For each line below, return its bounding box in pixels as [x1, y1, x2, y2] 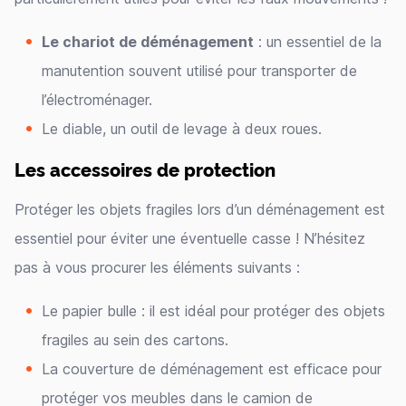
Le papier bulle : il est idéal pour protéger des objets [42, 302, 385, 320]
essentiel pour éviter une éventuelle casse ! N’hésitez [14, 229, 365, 247]
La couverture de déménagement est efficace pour [42, 360, 382, 378]
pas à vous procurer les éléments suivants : [14, 258, 300, 276]
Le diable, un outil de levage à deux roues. [42, 120, 322, 138]
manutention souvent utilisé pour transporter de [42, 62, 357, 80]
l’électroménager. [42, 91, 152, 109]
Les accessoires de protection [14, 157, 275, 181]
